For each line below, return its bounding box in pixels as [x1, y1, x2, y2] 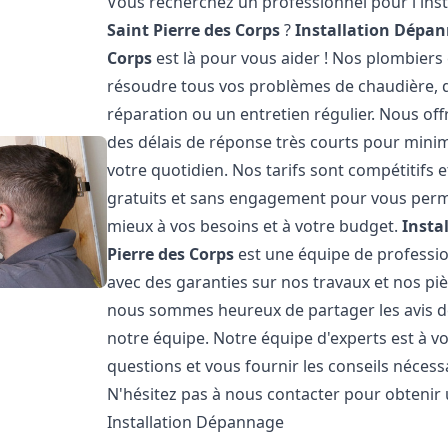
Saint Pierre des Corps [107, 19, 281, 41]
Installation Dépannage [107, 411, 285, 433]
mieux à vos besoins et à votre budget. [107, 215, 403, 237]
